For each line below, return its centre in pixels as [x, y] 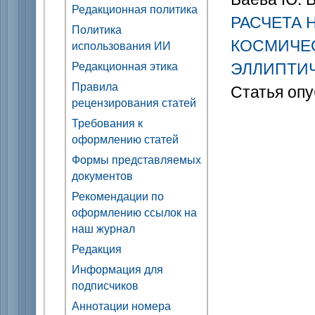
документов [102, 175]
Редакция [97, 249]
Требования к [107, 123]
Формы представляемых [136, 159]
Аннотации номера [121, 306]
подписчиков [105, 285]
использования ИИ [121, 45]
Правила [95, 86]
